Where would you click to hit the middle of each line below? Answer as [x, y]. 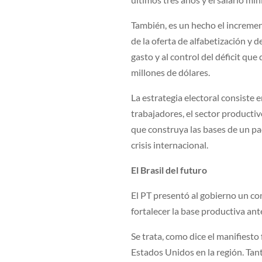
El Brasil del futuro [169, 170]
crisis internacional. [170, 145]
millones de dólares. [171, 73]
